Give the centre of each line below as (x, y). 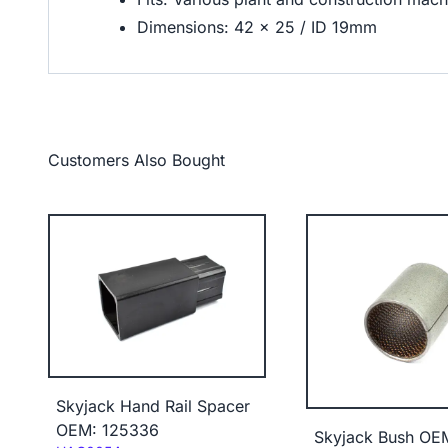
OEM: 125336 (107, 430)
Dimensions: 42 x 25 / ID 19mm (257, 27)
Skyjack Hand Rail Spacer (153, 406)
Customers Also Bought (136, 160)
